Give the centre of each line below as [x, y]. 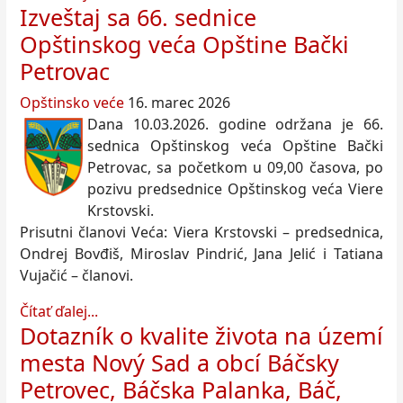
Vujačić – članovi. [76, 276]
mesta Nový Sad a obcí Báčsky [179, 363]
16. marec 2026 [179, 103]
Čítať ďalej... [59, 312]
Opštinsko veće [72, 103]
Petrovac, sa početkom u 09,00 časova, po [235, 168]
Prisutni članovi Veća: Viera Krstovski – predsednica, [201, 233]
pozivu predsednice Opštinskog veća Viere [235, 189]
